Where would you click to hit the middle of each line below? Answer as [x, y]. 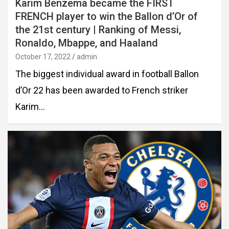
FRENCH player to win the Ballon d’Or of [107, 16]
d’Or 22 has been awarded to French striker [102, 90]
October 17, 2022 [43, 56]
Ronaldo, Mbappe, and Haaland [87, 43]
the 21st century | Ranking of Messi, [98, 29]
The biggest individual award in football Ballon [107, 74]
